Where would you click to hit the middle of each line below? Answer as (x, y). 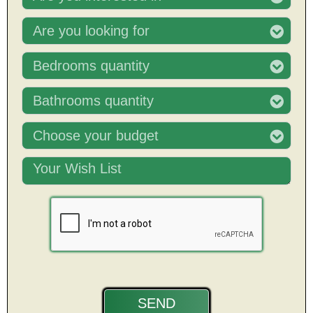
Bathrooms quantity (93, 101)
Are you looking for (91, 31)
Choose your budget (96, 136)
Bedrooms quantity (91, 66)
